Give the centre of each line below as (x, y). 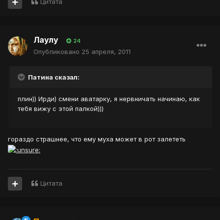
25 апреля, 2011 (106, 52)
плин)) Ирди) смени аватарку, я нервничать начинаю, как (109, 99)
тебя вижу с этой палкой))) (61, 109)
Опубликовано (57, 52)
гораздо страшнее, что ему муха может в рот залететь (97, 139)
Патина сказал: (53, 77)
